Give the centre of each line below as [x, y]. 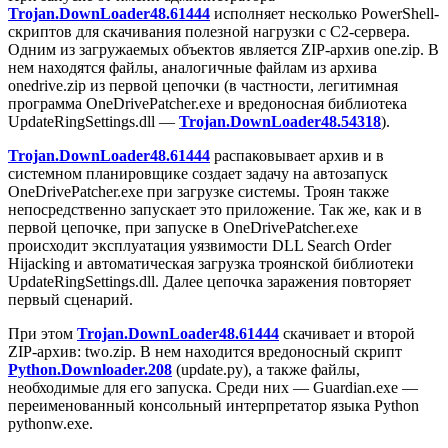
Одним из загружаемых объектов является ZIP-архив [191, 50]
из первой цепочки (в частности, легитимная [242, 86]
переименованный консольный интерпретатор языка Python [213, 406]
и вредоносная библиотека [314, 104]
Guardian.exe [355, 388]
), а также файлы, [301, 370]
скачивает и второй [347, 334]
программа [47, 104]
